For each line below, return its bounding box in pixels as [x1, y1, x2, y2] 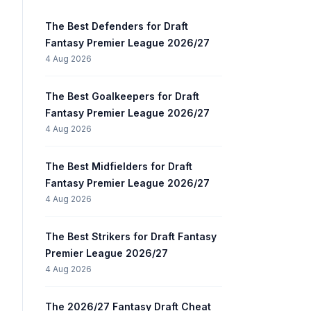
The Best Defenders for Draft [45, 20, 188, 32]
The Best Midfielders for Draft [45, 160, 192, 172]
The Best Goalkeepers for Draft [45, 90, 199, 102]
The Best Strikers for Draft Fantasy [45, 230, 217, 242]
